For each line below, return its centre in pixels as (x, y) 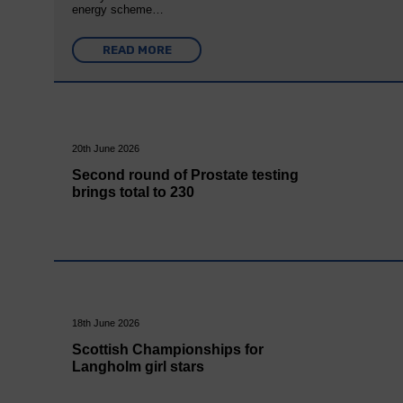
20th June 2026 (106, 149)
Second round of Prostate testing (186, 175)
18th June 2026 (106, 322)
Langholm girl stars (139, 366)
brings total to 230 (134, 193)
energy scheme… (118, 10)
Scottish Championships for (168, 349)
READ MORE (137, 50)
